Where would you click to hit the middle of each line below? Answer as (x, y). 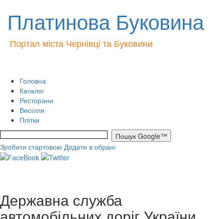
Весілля (32, 110)
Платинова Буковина (106, 21)
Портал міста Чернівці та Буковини (81, 43)
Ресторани (36, 100)
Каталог (32, 90)
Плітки (30, 120)
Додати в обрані (90, 147)
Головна (33, 81)
